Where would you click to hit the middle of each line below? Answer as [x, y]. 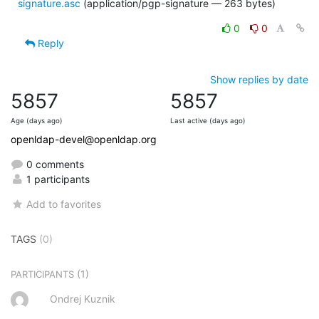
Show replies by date [259, 79]
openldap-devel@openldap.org [84, 139]
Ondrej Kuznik [83, 298]
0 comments [54, 164]
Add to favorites [64, 204]
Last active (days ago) [208, 120]
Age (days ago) [37, 120]
